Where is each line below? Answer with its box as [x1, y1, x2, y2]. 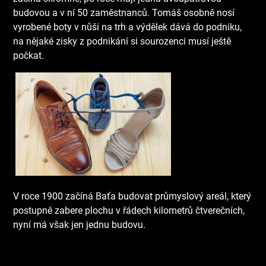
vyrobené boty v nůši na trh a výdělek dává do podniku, [13, 21, 242, 33]
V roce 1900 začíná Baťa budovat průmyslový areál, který [13, 191, 252, 202]
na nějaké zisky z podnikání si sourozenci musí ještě [13, 36, 232, 47]
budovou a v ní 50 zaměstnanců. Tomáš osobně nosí [13, 7, 235, 18]
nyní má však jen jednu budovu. [13, 219, 146, 231]
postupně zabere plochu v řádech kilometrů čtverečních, [13, 205, 245, 217]
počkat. [13, 50, 45, 61]
